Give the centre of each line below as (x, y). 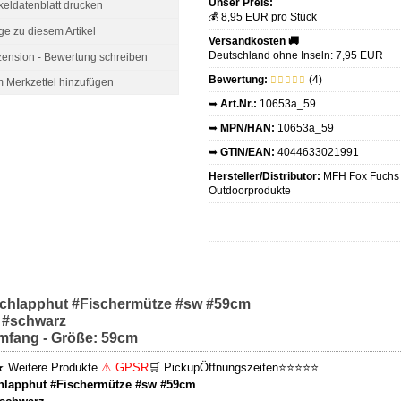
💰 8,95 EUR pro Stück (262, 17)
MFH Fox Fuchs (359, 176)
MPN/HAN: (247, 128)
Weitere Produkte (53, 367)
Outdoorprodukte (249, 191)
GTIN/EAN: (247, 152)
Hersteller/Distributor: (264, 176)
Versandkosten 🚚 (253, 41)
